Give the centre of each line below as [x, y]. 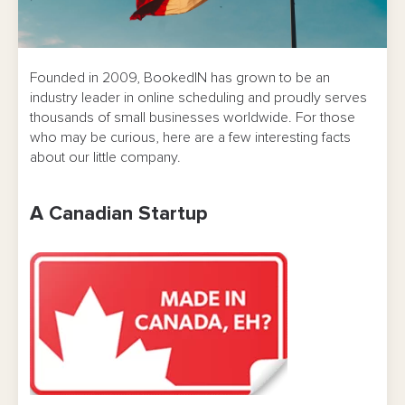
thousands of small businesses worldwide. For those [193, 118]
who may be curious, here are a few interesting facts [190, 138]
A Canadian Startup [119, 215]
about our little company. [105, 158]
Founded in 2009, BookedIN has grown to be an [180, 78]
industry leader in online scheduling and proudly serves [198, 98]
